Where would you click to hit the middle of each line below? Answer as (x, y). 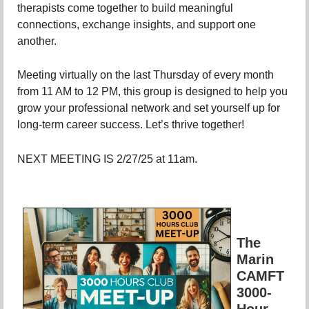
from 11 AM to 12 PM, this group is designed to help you (152, 92)
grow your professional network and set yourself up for (149, 108)
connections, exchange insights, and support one (137, 24)
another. (37, 41)
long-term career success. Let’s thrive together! (132, 125)
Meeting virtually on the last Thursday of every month (146, 75)
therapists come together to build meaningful (125, 8)
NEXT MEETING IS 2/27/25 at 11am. (109, 159)
